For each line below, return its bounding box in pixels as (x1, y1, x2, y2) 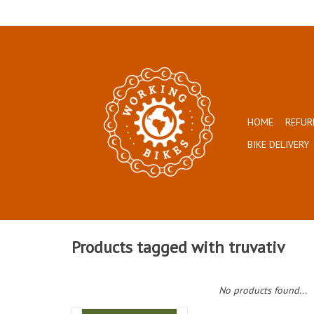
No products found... (219, 284, 307, 296)
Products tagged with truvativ (71, 236, 285, 259)
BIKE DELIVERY (247, 138, 309, 151)
